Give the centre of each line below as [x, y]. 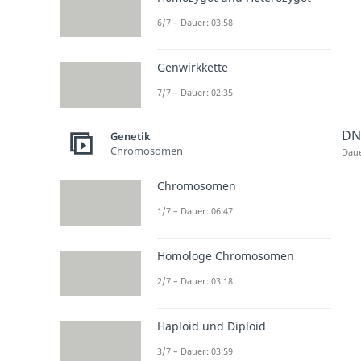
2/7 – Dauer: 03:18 [195, 280]
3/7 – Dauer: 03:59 [195, 351]
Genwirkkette [193, 68]
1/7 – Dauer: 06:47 [195, 210]
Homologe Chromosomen [226, 255]
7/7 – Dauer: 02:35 [195, 93]
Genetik [131, 137]
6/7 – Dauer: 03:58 [195, 23]
